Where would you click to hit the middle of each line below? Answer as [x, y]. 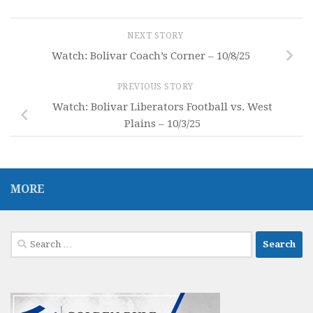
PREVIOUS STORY [156, 87]
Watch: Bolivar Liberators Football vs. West [162, 107]
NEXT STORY [156, 36]
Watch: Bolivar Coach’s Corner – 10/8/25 [151, 56]
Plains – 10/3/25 [162, 123]
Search [27, 239]
